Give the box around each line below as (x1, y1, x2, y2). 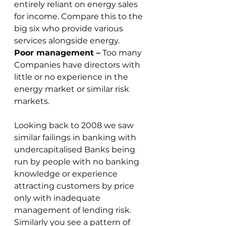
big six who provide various (14, 24, 125, 33)
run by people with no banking (14, 157, 141, 166)
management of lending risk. (14, 205, 131, 215)
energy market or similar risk (14, 84, 131, 94)
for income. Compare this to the (14, 12, 145, 21)
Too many (100, 48, 144, 58)
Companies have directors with (14, 60, 142, 70)
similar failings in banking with (14, 133, 138, 142)
